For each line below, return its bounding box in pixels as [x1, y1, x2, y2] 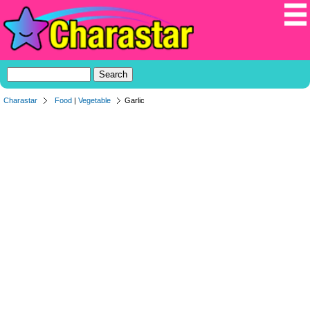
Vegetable [78, 96, 111, 105]
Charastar [3, 96, 37, 105]
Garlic [125, 96, 145, 105]
